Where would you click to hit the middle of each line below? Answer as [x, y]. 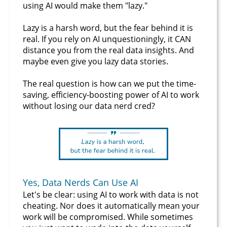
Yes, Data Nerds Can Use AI [81, 182]
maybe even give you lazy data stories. [96, 61]
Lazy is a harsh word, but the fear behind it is [108, 28]
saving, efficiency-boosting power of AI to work [111, 95]
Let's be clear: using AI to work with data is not [111, 194]
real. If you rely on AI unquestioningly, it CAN [107, 39]
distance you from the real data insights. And [108, 50]
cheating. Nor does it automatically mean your [111, 205]
